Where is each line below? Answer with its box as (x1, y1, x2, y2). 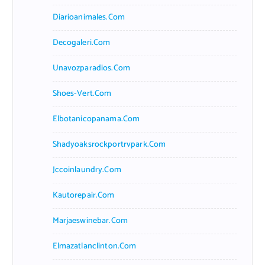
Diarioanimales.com (52, 10, 125, 24)
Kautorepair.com (52, 188, 115, 202)
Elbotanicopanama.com (52, 112, 140, 126)
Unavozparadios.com (52, 61, 131, 75)
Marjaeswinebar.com (52, 214, 128, 228)
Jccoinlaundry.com (52, 163, 121, 177)
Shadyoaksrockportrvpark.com (52, 137, 166, 151)
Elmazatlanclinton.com (52, 239, 137, 253)
